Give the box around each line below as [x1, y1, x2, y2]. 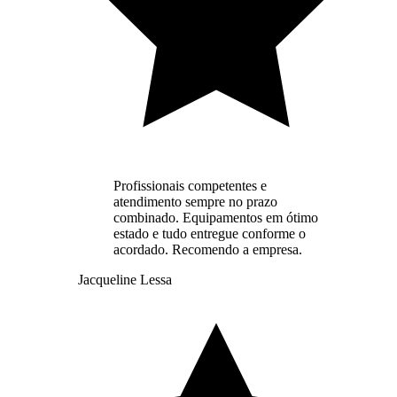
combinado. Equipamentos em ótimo [113, 209, 318, 225]
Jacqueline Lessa [78, 271, 172, 287]
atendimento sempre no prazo [113, 193, 277, 209]
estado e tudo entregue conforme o [113, 225, 306, 241]
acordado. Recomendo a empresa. [113, 241, 302, 257]
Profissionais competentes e [113, 177, 267, 193]
